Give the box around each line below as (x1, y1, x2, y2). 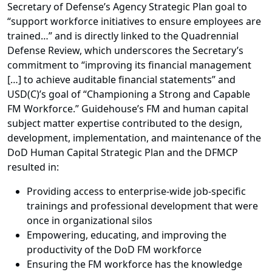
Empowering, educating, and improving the (27, 228, 226, 242)
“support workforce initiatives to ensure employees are (7, 15, 261, 29)
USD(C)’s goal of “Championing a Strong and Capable (7, 87, 250, 101)
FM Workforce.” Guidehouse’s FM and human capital (7, 102, 248, 116)
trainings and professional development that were (27, 199, 258, 213)
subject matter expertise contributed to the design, (7, 117, 242, 131)
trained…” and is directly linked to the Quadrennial (7, 29, 239, 43)
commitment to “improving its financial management (7, 58, 251, 72)
